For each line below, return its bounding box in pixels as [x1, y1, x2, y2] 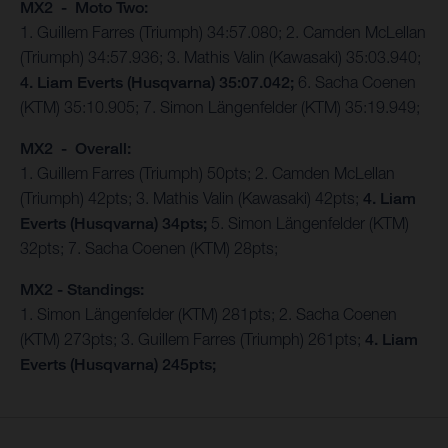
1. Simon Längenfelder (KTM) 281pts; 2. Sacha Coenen [20, 305, 397, 324]
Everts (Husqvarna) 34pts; [20, 214, 211, 234]
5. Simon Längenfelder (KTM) [211, 214, 409, 233]
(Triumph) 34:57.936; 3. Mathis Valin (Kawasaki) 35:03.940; [20, 48, 421, 67]
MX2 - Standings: [20, 280, 144, 300]
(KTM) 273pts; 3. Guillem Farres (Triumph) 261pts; [20, 330, 365, 349]
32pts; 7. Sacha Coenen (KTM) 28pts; [20, 239, 278, 258]
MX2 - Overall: [20, 139, 131, 159]
